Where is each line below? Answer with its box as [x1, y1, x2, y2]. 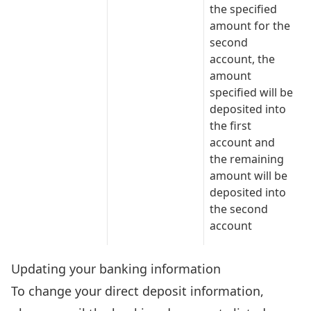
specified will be [210, 85, 293, 100]
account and [210, 135, 275, 150]
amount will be [210, 168, 287, 183]
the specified [210, 1, 277, 17]
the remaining [210, 151, 284, 167]
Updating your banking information [11, 260, 221, 277]
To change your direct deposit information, [11, 283, 264, 299]
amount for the [210, 18, 290, 33]
